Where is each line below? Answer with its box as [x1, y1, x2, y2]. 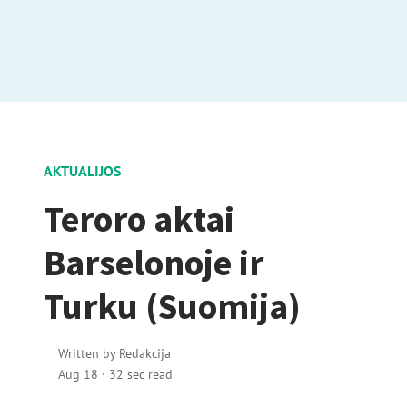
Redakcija [119, 344, 171, 362]
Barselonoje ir [44, 240, 263, 285]
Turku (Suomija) [44, 283, 301, 329]
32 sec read [109, 365, 173, 382]
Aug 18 [58, 365, 102, 382]
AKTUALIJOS [44, 162, 121, 180]
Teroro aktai [44, 196, 234, 242]
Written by [58, 344, 119, 362]
